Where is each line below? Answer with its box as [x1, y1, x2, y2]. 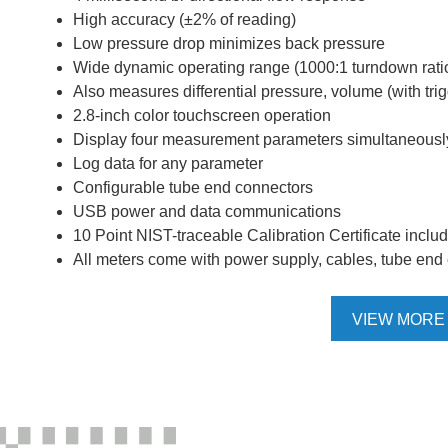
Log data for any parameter [73, 155, 263, 172]
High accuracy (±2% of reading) [73, 11, 296, 28]
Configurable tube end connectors [73, 179, 313, 196]
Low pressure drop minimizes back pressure [73, 35, 385, 52]
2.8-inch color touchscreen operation [73, 107, 331, 124]
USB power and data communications [73, 203, 341, 220]
